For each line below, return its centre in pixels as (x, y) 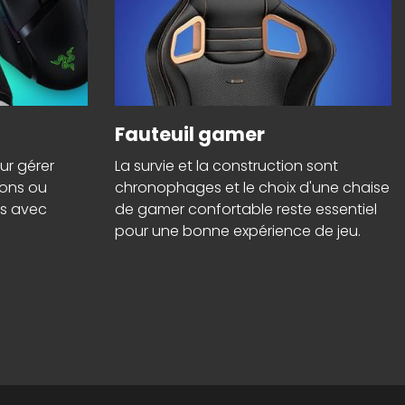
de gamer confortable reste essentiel (246, 210)
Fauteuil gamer (190, 135)
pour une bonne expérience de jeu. (238, 231)
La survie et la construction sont (226, 166)
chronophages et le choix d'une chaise (252, 188)
